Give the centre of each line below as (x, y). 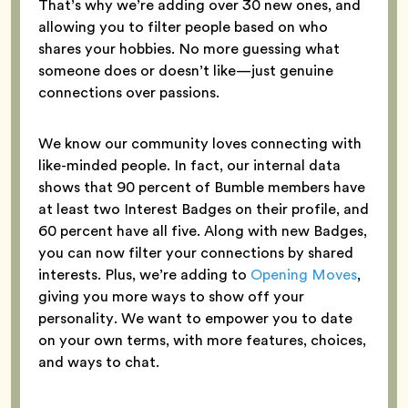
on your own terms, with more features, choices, (202, 340)
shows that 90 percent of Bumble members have (202, 187)
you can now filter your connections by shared (196, 252)
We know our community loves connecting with (200, 143)
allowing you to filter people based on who (183, 26)
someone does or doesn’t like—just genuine (186, 70)
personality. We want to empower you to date (195, 318)
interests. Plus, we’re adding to (144, 274)
